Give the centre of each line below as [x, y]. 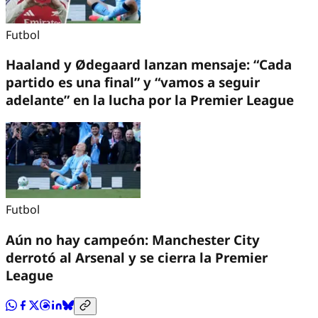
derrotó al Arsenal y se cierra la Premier [137, 257]
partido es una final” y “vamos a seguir [133, 82]
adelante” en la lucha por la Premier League [150, 100]
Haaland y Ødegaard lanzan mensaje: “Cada [149, 65]
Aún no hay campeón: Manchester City [133, 239]
